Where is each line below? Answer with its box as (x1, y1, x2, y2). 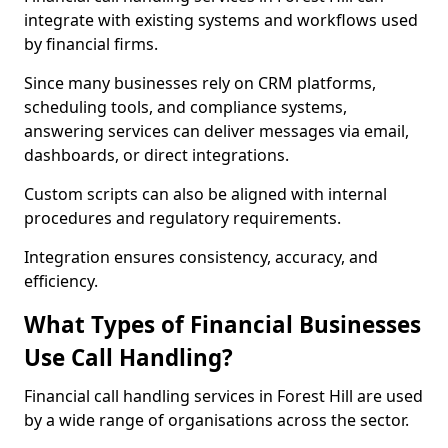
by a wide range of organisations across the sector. (24, 409, 409, 431)
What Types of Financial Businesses (24, 309, 421, 340)
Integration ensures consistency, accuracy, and (24, 246, 378, 268)
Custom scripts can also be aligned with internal (24, 183, 387, 205)
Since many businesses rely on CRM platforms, (24, 72, 376, 94)
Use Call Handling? (24, 342, 233, 373)
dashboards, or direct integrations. (24, 144, 289, 166)
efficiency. (24, 270, 98, 292)
